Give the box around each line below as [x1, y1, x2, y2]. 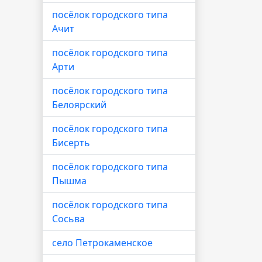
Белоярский [52, 98, 106, 111]
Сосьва [52, 212, 85, 225]
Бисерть [52, 136, 90, 149]
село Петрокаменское [52, 236, 153, 249]
